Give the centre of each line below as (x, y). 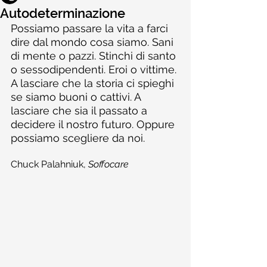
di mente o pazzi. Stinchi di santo (95, 56)
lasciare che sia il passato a (80, 111)
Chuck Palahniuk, (49, 164)
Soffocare (108, 164)
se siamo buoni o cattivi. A (77, 97)
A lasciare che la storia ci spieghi (94, 83)
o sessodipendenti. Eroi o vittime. (95, 69)
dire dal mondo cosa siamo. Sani (94, 42)
